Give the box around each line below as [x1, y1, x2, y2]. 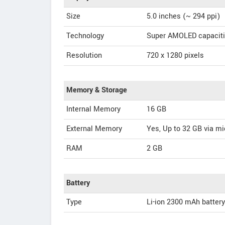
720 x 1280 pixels [147, 50, 204, 61]
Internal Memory [66, 104, 121, 115]
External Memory [66, 124, 122, 134]
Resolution [66, 50, 102, 61]
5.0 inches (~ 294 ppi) [147, 11, 220, 22]
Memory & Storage [66, 85, 127, 95]
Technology [66, 31, 104, 41]
